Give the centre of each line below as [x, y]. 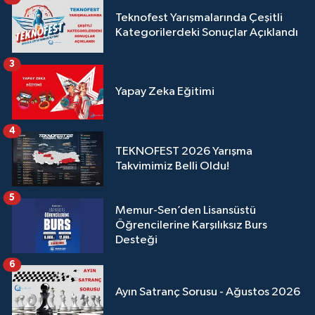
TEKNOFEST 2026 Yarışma [184, 151]
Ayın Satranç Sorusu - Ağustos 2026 [208, 292]
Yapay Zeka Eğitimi [165, 92]
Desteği [136, 240]
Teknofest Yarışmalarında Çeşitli [199, 18]
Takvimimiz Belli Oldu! [172, 166]
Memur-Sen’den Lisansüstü [186, 211]
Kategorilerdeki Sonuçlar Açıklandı [207, 32]
